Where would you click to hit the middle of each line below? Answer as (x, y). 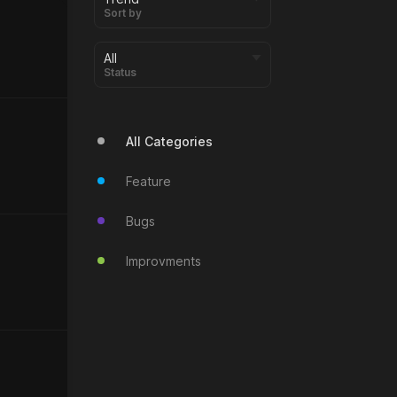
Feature (148, 181)
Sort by (123, 12)
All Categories (169, 141)
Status (120, 72)
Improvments (163, 261)
